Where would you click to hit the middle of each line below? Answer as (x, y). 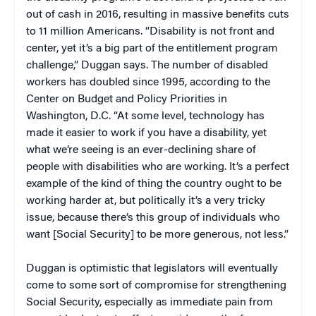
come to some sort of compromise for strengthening (156, 286)
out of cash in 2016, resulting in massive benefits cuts (158, 15)
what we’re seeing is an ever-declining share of (141, 151)
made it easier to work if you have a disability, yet (146, 134)
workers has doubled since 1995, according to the (148, 83)
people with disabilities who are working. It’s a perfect (158, 168)
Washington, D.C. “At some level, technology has (145, 117)
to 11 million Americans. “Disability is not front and (150, 32)
